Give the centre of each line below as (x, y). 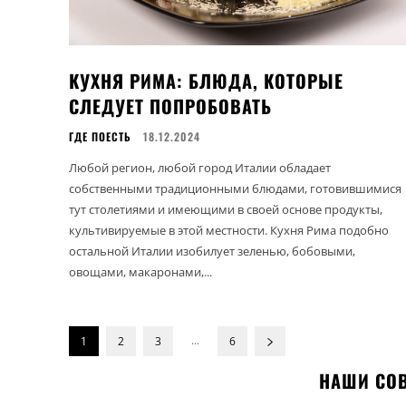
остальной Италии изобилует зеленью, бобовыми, (212, 251)
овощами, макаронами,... (140, 271)
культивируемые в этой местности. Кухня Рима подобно (229, 230)
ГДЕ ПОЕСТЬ (100, 136)
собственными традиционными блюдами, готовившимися (235, 188)
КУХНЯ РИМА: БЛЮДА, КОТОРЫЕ (206, 80)
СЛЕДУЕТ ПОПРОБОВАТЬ (170, 106)
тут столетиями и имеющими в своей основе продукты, (226, 209)
